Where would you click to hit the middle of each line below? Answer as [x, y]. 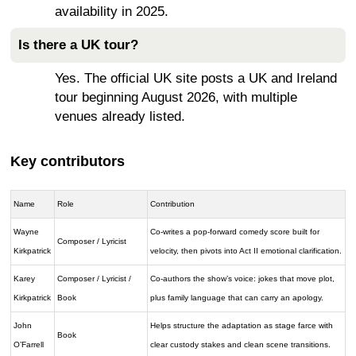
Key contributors [68, 161]
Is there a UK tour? [78, 45]
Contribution [173, 203]
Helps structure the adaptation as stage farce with [242, 325]
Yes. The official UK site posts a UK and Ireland [196, 78]
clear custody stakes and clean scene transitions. [241, 344]
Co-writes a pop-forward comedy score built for [235, 231]
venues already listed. [120, 116]
